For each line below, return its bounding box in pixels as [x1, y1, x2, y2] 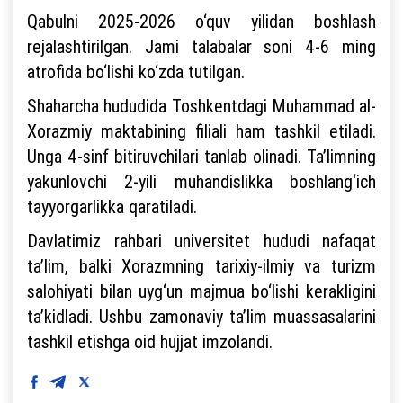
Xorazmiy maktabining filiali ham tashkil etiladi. [27, 119, 376, 142]
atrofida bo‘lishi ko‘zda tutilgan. [27, 59, 245, 83]
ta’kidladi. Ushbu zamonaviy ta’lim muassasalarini [27, 304, 376, 327]
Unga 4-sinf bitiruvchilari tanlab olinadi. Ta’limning [27, 144, 376, 167]
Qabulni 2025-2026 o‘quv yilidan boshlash [27, 9, 376, 32]
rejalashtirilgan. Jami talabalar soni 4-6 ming [27, 34, 376, 58]
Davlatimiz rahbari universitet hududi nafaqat [27, 228, 376, 252]
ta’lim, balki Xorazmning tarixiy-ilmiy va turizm [27, 254, 376, 277]
